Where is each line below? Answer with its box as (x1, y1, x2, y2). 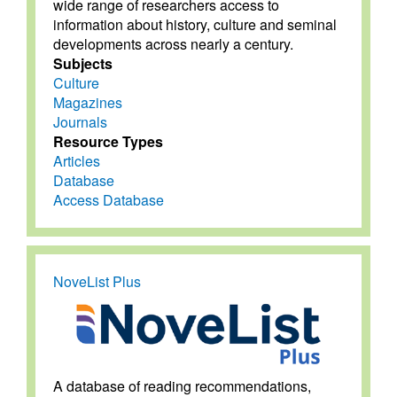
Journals (53, 112, 107, 133)
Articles (53, 151, 100, 172)
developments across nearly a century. (53, 34, 293, 55)
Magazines (53, 92, 122, 113)
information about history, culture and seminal (53, 14, 337, 35)
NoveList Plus (53, 271, 141, 292)
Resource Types (53, 131, 163, 152)
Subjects (53, 53, 113, 74)
